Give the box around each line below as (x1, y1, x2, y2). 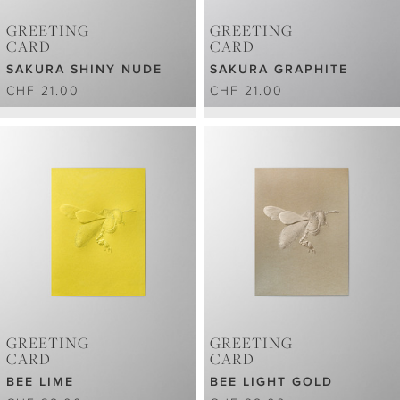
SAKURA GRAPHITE (210, 61, 349, 76)
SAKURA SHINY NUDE (6, 61, 162, 76)
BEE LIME (6, 373, 74, 388)
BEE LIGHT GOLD (210, 373, 334, 388)
